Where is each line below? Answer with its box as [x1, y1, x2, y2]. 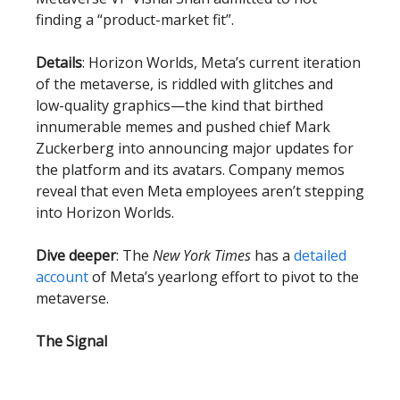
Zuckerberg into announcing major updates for [36, 138, 354, 158]
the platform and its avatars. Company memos [36, 160, 345, 179]
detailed [294, 246, 346, 265]
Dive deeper [36, 246, 116, 265]
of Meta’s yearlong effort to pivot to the [88, 267, 359, 287]
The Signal [36, 331, 107, 351]
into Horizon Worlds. [36, 203, 174, 222]
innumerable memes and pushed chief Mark [36, 117, 330, 137]
